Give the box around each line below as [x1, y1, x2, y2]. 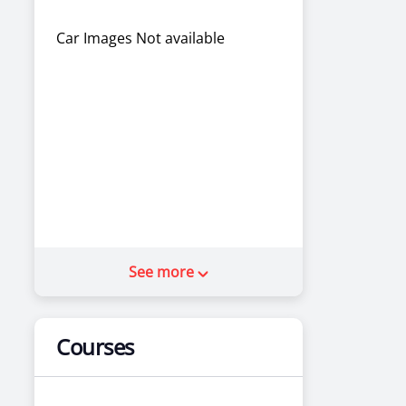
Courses [56, 332, 134, 362]
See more [129, 262, 198, 282]
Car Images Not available [56, 28, 226, 48]
